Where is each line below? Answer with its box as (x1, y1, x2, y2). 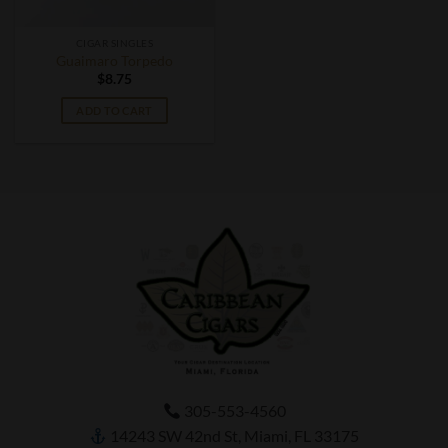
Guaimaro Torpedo (56, 52, 173, 69)
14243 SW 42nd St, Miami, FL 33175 (107, 425, 360, 445)
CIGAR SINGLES (75, 37, 154, 50)
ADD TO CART (76, 104, 153, 118)
